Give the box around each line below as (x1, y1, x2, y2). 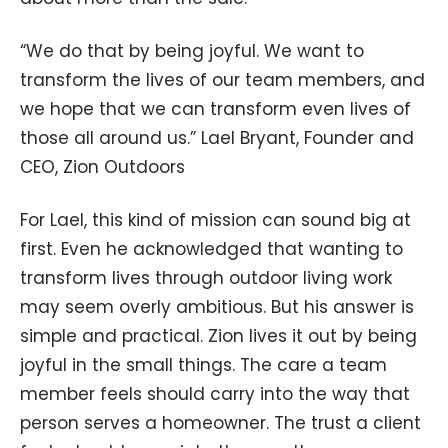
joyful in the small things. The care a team (20, 352, 387, 377)
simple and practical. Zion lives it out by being (20, 323, 417, 348)
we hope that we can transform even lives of (20, 97, 411, 122)
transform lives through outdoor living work (20, 265, 392, 290)
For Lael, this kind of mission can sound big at (20, 207, 411, 232)
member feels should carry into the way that (20, 381, 410, 406)
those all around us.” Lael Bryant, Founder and (20, 126, 414, 151)
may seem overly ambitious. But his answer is (20, 294, 414, 319)
